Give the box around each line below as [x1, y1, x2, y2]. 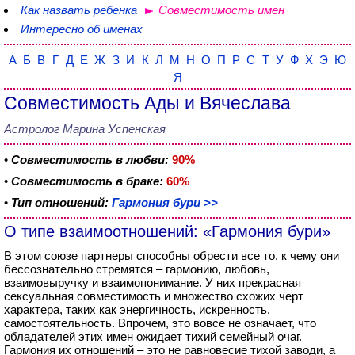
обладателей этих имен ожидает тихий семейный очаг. [4, 330, 302, 343]
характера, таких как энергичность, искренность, [4, 303, 270, 316]
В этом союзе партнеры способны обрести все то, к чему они [4, 249, 339, 262]
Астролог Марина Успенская [4, 122, 166, 136]
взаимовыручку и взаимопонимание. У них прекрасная [4, 276, 301, 289]
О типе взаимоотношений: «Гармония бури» [4, 223, 330, 240]
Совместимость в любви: [11, 153, 169, 166]
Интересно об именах [21, 22, 143, 36]
